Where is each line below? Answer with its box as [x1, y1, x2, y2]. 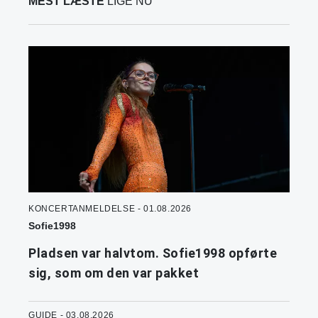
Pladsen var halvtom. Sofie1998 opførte [28, 246, 277, 261]
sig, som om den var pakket [28, 265, 199, 281]
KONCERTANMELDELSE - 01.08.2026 [28, 204, 192, 214]
